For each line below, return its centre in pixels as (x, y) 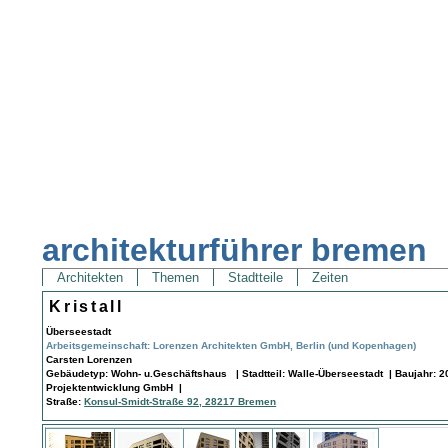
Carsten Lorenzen (89, 359)
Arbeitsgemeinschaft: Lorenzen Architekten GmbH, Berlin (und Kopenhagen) (231, 345)
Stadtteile (256, 278)
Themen (176, 278)
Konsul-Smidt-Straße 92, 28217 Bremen (180, 401)
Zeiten (330, 278)
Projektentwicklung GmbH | (114, 387)
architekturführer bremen (235, 250)
